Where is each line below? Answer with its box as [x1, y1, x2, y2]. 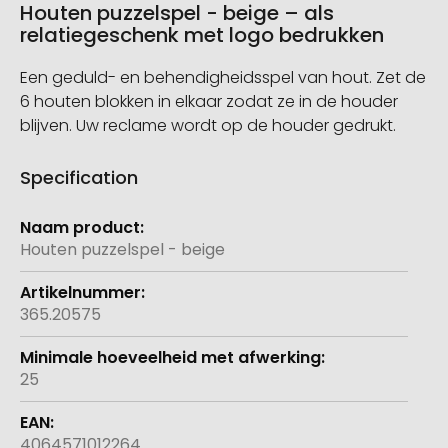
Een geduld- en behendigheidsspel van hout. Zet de [20, 66, 426, 90]
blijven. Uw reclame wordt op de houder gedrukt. [20, 114, 396, 138]
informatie [19, 227, 101, 251]
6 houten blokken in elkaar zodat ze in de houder [20, 90, 398, 114]
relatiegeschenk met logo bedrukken [20, 21, 384, 50]
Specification [20, 165, 138, 191]
